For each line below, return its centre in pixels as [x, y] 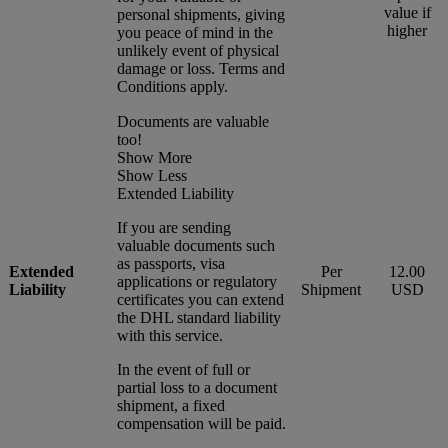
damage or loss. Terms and [201, 68]
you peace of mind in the [195, 32]
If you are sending [174, 227]
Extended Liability [175, 193]
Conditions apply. [172, 86]
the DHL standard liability [199, 317]
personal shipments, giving [201, 14]
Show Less [152, 175]
